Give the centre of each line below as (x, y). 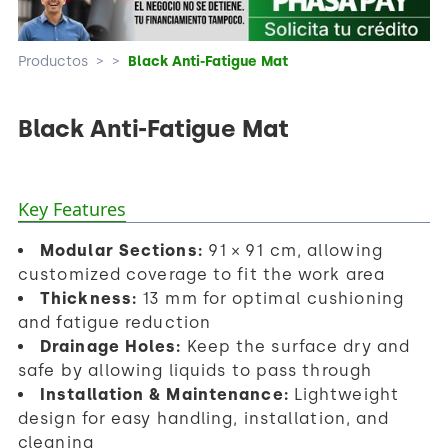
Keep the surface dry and (296, 346)
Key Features (72, 208)
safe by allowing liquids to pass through (195, 370)
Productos (53, 60)
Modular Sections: (121, 250)
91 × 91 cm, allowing (292, 250)
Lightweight (343, 394)
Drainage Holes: (111, 346)
